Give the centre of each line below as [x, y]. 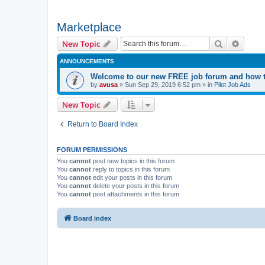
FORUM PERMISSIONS [92, 149]
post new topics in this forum [133, 161]
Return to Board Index [103, 124]
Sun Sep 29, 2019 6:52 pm [163, 84]
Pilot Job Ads [232, 84]
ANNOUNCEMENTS [87, 61]
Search [235, 43]
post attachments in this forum [135, 194]
